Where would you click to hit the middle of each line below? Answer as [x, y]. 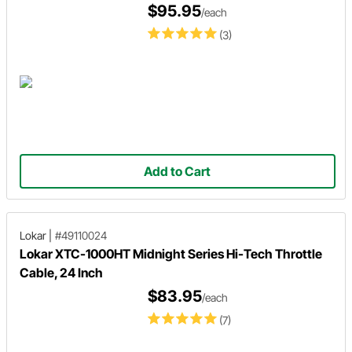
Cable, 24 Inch [61, 272]
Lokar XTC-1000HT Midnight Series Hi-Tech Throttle [171, 253]
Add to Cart [178, 171]
